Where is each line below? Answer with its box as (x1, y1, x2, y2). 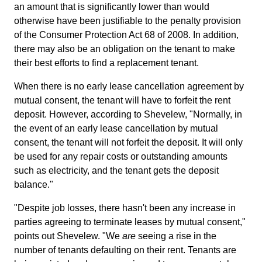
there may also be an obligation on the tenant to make (14, 44, 235, 54)
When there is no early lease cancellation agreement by (14, 81, 244, 91)
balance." (14, 180, 53, 189)
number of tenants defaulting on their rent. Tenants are (14, 245, 236, 255)
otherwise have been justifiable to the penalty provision (14, 16, 241, 26)
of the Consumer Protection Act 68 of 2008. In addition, (14, 30, 239, 40)
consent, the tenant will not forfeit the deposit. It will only (14, 137, 243, 147)
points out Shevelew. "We (14, 231, 122, 241)
